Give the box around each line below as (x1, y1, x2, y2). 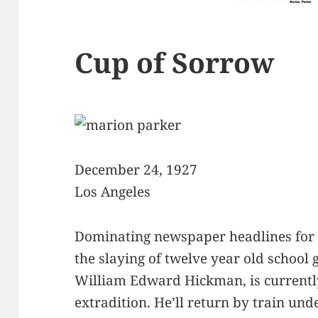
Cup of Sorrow (75, 43, 275, 81)
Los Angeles (75, 182, 151, 202)
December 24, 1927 (75, 160, 198, 180)
